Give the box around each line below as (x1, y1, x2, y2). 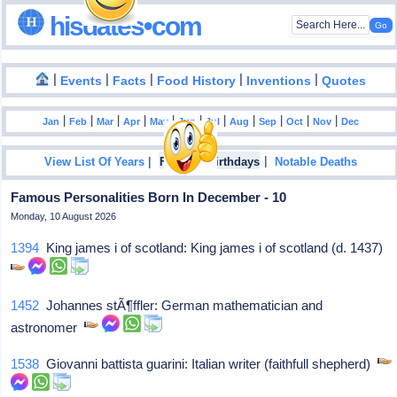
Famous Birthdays (160, 156, 261, 169)
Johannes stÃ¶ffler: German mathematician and (39, 298, 323, 313)
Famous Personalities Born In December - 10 (11, 190, 287, 205)
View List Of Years (44, 156, 145, 169)
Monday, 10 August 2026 (11, 211, 117, 222)
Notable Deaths (275, 156, 358, 169)
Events (60, 74, 103, 88)
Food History (157, 74, 237, 88)
